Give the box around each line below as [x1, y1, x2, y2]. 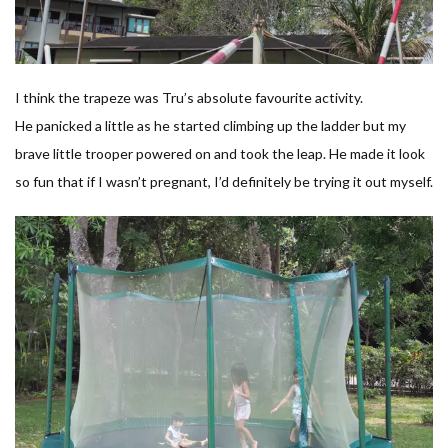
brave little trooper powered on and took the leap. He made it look [15, 144, 425, 162]
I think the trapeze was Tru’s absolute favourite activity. [15, 88, 363, 106]
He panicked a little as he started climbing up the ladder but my [15, 116, 406, 134]
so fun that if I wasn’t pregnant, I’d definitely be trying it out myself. [15, 172, 433, 190]
